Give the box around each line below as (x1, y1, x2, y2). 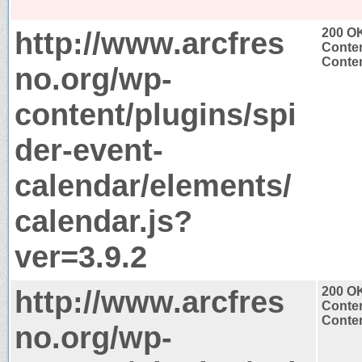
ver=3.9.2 (15, 238, 147, 274)
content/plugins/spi (15, 96, 297, 132)
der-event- (15, 132, 163, 167)
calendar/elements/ (15, 167, 292, 203)
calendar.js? (15, 203, 192, 238)
